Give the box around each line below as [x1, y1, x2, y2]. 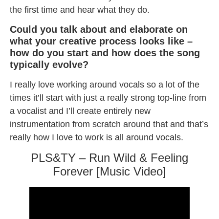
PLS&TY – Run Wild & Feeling [31, 151, 188, 165]
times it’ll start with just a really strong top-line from [10, 93, 206, 103]
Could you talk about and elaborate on [10, 24, 188, 35]
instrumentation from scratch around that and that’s [10, 119, 208, 130]
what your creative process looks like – [10, 36, 193, 47]
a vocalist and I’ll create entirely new [10, 106, 151, 116]
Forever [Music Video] [53, 165, 166, 178]
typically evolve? [10, 59, 91, 70]
